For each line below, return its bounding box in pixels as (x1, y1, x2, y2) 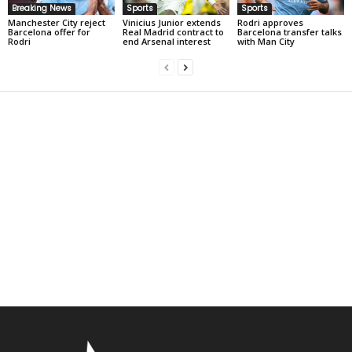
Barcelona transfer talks (236, 25, 342, 38)
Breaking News (12, 2, 71, 14)
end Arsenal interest (122, 35, 211, 47)
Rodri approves (236, 16, 303, 28)
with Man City (236, 35, 295, 47)
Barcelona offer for (8, 25, 90, 38)
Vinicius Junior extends (122, 16, 221, 28)
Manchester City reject (8, 16, 105, 28)
